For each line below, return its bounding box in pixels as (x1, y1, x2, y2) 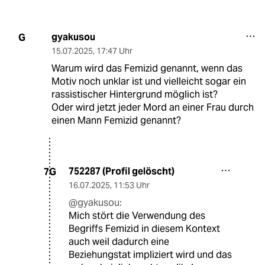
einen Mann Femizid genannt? (51, 114, 181, 127)
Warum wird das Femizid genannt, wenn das (51, 62, 243, 75)
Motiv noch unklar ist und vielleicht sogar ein (51, 75, 246, 88)
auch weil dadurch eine (69, 235, 169, 248)
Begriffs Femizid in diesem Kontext (69, 222, 220, 235)
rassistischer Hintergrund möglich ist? (51, 88, 218, 101)
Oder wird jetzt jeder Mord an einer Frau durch (51, 101, 254, 114)
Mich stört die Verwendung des (69, 209, 205, 222)
